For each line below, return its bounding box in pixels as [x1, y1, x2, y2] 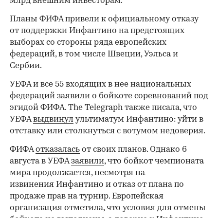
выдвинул [33, 115, 73, 124]
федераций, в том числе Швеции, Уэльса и [10, 50, 178, 59]
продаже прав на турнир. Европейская [10, 192, 163, 201]
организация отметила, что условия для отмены [10, 204, 206, 213]
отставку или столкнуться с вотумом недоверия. [10, 127, 205, 136]
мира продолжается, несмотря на [10, 169, 145, 178]
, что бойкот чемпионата [104, 157, 204, 166]
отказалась [36, 145, 80, 154]
